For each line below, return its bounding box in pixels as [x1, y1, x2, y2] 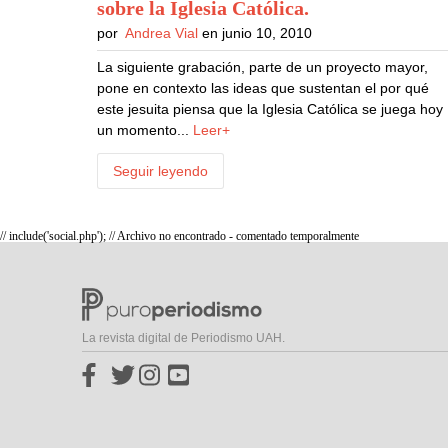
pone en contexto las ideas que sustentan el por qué [97, 80, 430, 97]
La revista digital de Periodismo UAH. [82, 330, 286, 345]
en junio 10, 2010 [198, 25, 313, 42]
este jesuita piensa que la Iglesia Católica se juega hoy [97, 101, 444, 118]
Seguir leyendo [113, 163, 209, 180]
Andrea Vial [125, 25, 199, 42]
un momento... [97, 122, 194, 139]
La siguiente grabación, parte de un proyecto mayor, [97, 59, 429, 76]
